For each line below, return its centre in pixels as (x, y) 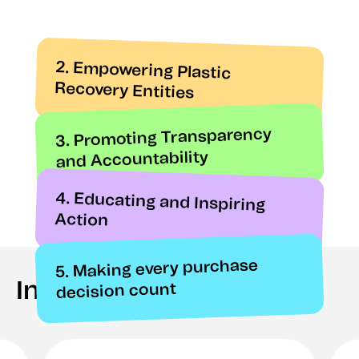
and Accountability (131, 159)
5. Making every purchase (156, 268)
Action (82, 220)
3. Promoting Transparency (163, 138)
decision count (115, 291)
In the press (89, 291)
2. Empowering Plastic (143, 71)
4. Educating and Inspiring (160, 202)
